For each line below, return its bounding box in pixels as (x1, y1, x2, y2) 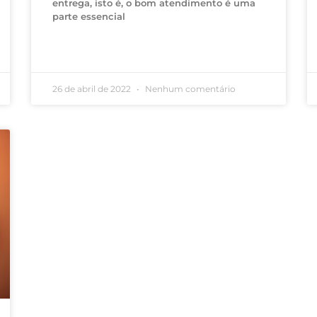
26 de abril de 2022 (52, 83, 133, 95)
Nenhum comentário (142, 83, 236, 95)
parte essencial (52, 11, 125, 23)
